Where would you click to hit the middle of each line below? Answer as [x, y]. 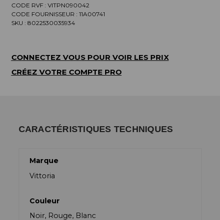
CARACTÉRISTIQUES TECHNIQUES [96, 129]
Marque [44, 161]
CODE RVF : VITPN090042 [50, 5]
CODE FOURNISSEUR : [45, 14]
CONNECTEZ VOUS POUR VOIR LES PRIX [90, 57]
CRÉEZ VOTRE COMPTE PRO [66, 72]
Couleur [45, 201]
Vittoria [42, 176]
